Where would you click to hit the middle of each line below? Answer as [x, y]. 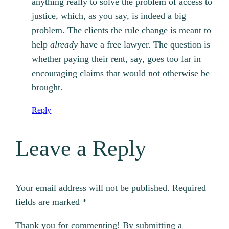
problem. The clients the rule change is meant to [122, 30]
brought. [48, 88]
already [64, 45]
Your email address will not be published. [93, 188]
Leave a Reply [81, 148]
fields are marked [49, 202]
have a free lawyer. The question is [144, 45]
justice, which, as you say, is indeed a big [109, 16]
